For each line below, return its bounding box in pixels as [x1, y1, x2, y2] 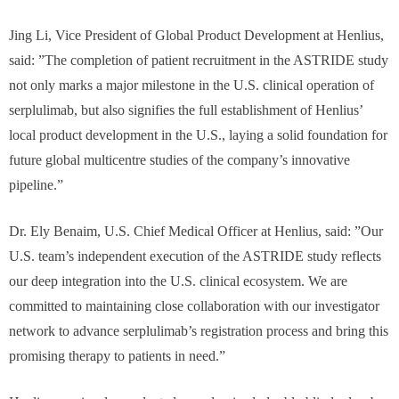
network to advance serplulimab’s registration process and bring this [9, 323, 388, 338]
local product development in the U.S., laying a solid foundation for [9, 127, 387, 142]
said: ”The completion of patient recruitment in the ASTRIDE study [9, 53, 388, 68]
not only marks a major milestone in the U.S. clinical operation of [9, 77, 374, 93]
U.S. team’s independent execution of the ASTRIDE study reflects [9, 248, 381, 264]
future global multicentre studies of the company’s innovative [9, 152, 350, 167]
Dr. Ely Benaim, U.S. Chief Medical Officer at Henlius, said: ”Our [9, 224, 383, 239]
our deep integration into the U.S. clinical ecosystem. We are [9, 273, 347, 289]
